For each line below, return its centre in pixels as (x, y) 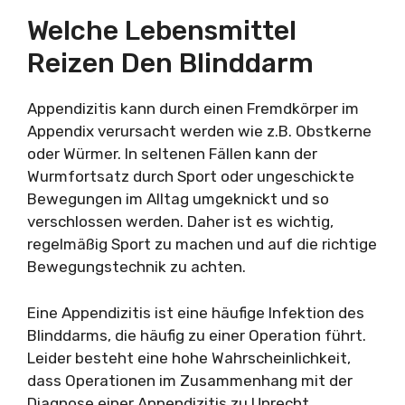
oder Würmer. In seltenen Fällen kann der (172, 154)
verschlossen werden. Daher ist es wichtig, (180, 221)
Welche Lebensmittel (162, 31)
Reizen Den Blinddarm (170, 63)
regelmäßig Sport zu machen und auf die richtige (202, 244)
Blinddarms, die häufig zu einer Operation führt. (197, 335)
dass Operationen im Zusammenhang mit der (190, 380)
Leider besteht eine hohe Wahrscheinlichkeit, (189, 358)
